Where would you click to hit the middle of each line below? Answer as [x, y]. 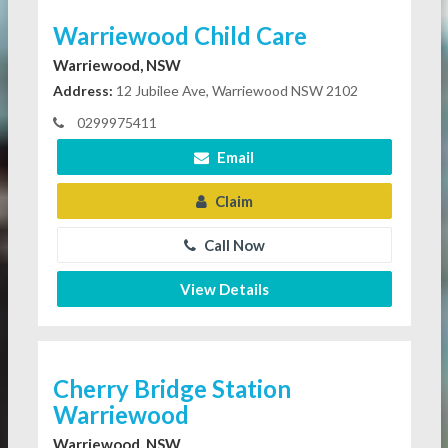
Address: [82, 91]
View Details [224, 289]
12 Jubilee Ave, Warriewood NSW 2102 [235, 91]
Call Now [232, 245]
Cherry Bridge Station [171, 389]
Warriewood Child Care [179, 36]
